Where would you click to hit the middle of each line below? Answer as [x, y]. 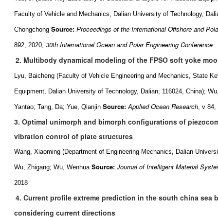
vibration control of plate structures [73, 136]
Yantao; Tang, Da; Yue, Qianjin [57, 107]
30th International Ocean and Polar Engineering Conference [129, 45]
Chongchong [32, 29]
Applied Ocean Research [163, 106]
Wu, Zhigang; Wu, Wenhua [52, 167]
